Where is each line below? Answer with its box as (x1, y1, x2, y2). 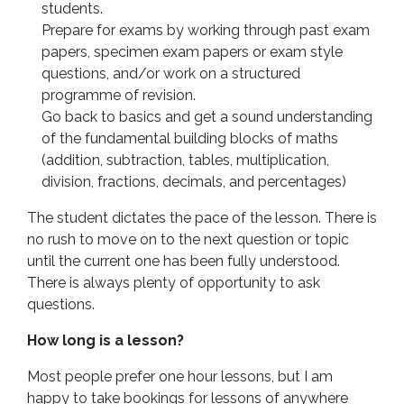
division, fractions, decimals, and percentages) (41, 173, 346, 190)
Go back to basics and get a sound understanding (41, 108, 372, 125)
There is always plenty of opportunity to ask (27, 274, 320, 291)
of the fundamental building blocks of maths (41, 130, 338, 147)
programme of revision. (41, 87, 196, 104)
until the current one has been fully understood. (27, 252, 340, 270)
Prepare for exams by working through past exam (41, 22, 370, 39)
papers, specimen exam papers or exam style (41, 43, 343, 60)
